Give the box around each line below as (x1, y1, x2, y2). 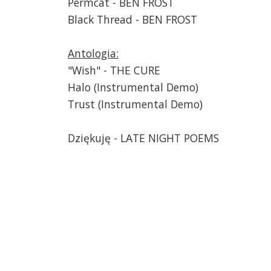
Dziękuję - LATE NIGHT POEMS (68, 130, 219, 145)
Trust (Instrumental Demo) (68, 96, 203, 111)
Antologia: (68, 45, 119, 60)
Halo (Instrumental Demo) (68, 79, 198, 94)
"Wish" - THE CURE (68, 62, 160, 77)
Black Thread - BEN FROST (68, 11, 197, 27)
